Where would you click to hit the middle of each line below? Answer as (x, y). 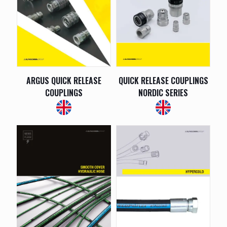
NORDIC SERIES (163, 92)
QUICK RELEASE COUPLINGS (163, 80)
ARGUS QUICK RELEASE (64, 80)
